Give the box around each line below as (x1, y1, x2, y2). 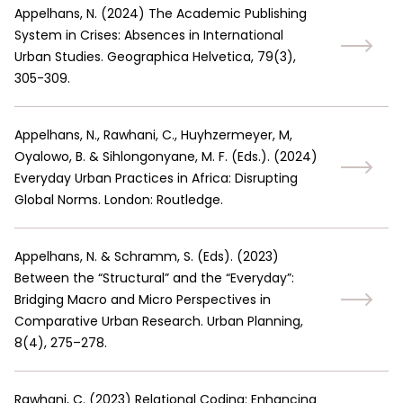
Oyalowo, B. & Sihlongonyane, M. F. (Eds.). (14, 148, 270, 166)
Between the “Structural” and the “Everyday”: (14, 269, 294, 287)
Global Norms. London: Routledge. (14, 191, 223, 209)
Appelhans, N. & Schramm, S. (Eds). (14, 247, 233, 265)
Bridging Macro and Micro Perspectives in (14, 291, 271, 309)
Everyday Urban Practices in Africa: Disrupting (14, 169, 298, 187)
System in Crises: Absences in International (14, 26, 283, 44)
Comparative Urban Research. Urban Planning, (14, 312, 303, 330)
